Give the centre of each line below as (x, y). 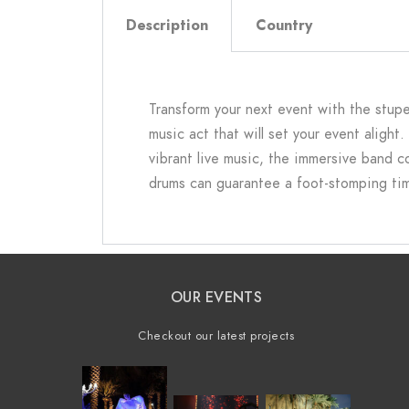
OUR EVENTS (216, 297)
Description (167, 25)
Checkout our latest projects (216, 336)
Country (284, 25)
